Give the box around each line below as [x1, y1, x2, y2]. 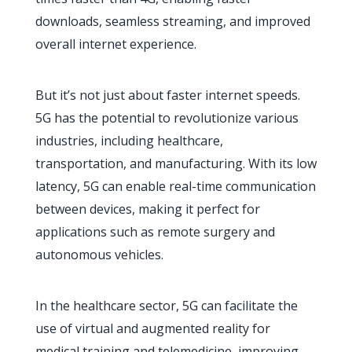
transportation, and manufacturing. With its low [35, 155, 317, 172]
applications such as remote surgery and [35, 223, 275, 240]
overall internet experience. [35, 35, 196, 53]
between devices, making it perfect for [35, 200, 260, 218]
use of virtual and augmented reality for [35, 320, 270, 337]
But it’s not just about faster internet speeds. [35, 86, 300, 104]
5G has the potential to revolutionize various [35, 109, 299, 126]
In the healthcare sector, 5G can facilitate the [35, 297, 298, 314]
